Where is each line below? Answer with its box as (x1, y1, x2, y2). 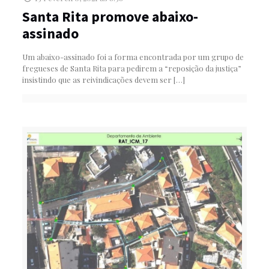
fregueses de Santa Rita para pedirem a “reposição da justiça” (22, 62, 241, 73)
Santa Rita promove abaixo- (22, 7, 198, 26)
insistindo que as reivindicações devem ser (22, 74, 172, 85)
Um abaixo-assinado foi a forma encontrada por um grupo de (22, 51, 244, 62)
